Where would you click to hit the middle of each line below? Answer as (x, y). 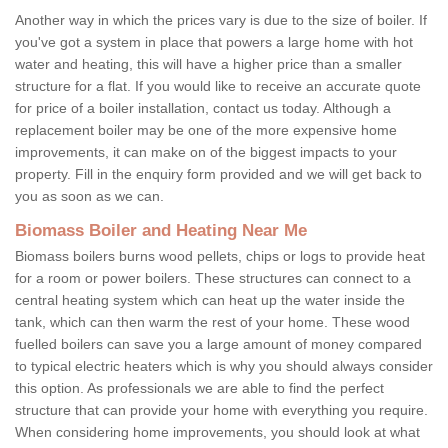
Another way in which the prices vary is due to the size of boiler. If (221, 19)
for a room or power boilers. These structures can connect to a (213, 277)
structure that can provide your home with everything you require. (221, 409)
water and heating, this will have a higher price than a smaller (208, 63)
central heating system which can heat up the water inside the (210, 299)
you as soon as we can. (91, 195)
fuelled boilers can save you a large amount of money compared (218, 343)
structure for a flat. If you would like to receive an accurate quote (218, 85)
